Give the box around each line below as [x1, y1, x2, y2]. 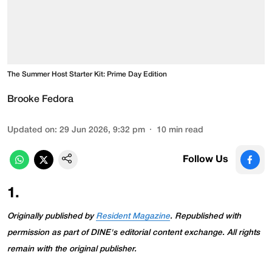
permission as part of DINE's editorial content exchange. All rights [7, 228, 260, 237]
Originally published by [7, 212, 96, 220]
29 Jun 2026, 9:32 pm [59, 126, 145, 134]
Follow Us [183, 155, 228, 164]
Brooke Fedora [7, 95, 73, 104]
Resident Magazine [96, 212, 170, 220]
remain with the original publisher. [7, 245, 137, 253]
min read [169, 126, 203, 134]
